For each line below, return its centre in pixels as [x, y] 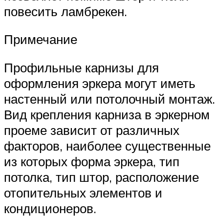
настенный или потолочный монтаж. [109, 99]
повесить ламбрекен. [66, 11]
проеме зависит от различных [92, 130]
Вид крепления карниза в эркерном [107, 114]
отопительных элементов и [83, 192]
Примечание [41, 39]
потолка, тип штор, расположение [101, 177]
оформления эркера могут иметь [100, 83]
